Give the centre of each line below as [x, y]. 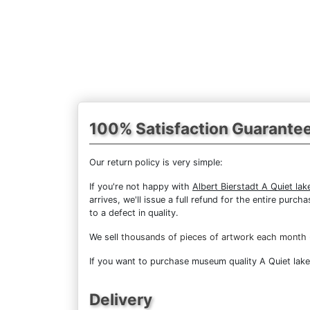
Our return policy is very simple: [156, 162]
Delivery [121, 299]
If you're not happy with [141, 186]
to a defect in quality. [134, 212]
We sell [105, 237]
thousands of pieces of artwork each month [214, 237]
